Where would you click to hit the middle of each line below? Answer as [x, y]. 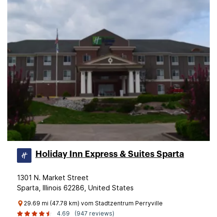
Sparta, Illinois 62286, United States [75, 188]
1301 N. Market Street [53, 178]
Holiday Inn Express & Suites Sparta [110, 154]
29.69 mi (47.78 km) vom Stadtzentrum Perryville [93, 203]
